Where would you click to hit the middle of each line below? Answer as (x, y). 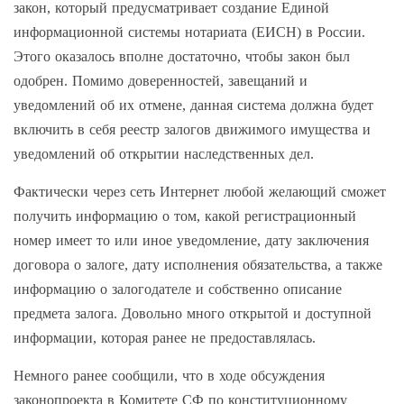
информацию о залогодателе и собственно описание (178, 289)
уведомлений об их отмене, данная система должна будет (193, 105)
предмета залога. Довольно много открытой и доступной (193, 313)
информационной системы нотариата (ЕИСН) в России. (189, 32)
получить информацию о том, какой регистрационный (185, 216)
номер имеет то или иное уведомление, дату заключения (191, 240)
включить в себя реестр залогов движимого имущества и (192, 129)
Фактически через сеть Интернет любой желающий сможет (200, 191)
